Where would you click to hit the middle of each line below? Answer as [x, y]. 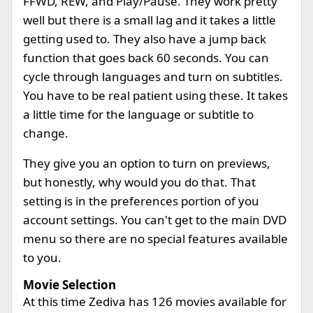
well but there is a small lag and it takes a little [150, 20]
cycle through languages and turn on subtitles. [153, 77]
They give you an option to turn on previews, [147, 163]
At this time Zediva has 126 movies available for [155, 301]
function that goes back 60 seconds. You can [146, 58]
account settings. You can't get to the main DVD [155, 220]
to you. [42, 257]
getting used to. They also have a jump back [145, 39]
